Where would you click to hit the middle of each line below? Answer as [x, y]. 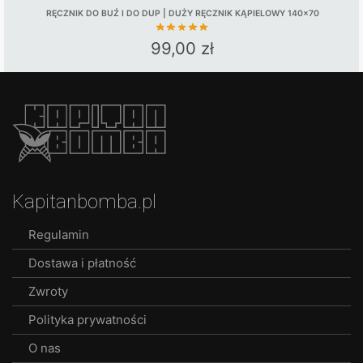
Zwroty [48, 291]
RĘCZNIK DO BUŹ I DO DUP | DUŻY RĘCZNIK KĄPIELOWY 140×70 [182, 13]
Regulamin [59, 234]
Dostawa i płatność [82, 263]
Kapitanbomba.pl [84, 201]
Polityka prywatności [88, 319]
